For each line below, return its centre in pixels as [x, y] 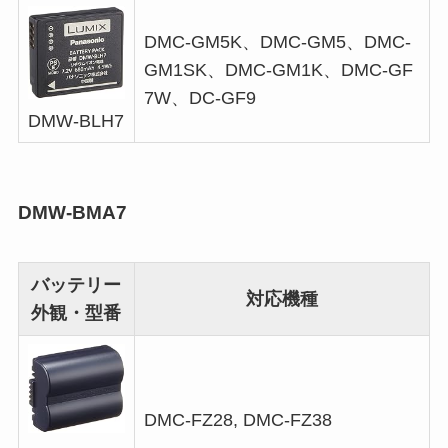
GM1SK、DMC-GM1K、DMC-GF [278, 70]
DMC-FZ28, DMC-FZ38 [237, 419]
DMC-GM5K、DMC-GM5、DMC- [277, 42]
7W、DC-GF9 [199, 98]
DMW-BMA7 [72, 212]
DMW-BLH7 [75, 120]
